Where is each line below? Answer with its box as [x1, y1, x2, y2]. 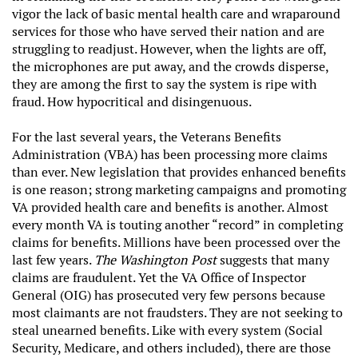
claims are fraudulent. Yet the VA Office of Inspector [12, 268, 306, 286]
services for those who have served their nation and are [12, 22, 324, 40]
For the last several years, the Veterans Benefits [12, 128, 281, 145]
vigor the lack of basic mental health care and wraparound [12, 5, 340, 22]
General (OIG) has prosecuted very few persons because [12, 286, 325, 304]
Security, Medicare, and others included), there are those [12, 339, 331, 356]
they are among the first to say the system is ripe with [12, 75, 316, 93]
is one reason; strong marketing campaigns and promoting [12, 181, 346, 198]
